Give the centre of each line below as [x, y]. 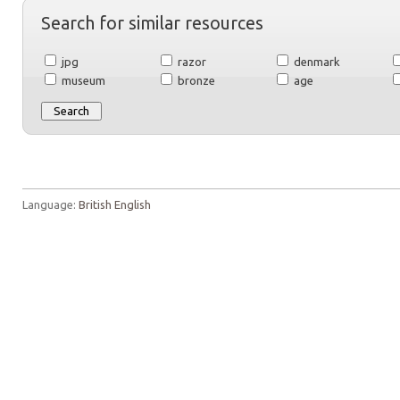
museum [82, 81]
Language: [50, 205]
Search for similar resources [152, 24]
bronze [195, 81]
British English [115, 205]
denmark [316, 62]
